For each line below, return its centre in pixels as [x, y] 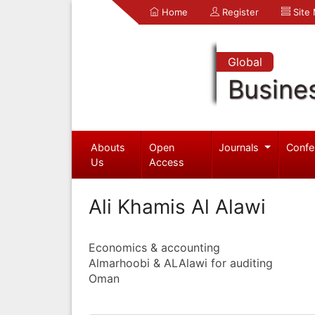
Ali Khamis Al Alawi [177, 206]
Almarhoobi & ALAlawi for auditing [181, 263]
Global [245, 62]
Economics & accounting [154, 247]
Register [239, 12]
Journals [240, 147]
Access [167, 162]
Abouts [108, 147]
